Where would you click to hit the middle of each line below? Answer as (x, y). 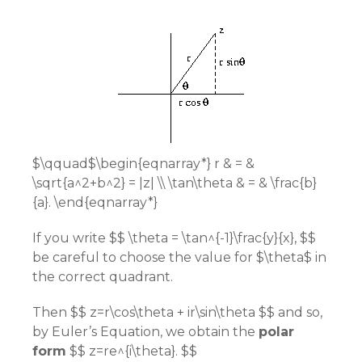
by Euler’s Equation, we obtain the (145, 332)
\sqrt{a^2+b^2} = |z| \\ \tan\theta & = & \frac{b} (175, 183)
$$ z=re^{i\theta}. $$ (132, 351)
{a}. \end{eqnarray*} (95, 202)
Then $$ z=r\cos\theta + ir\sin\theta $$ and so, (177, 312)
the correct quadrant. (103, 277)
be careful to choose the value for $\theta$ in (179, 257)
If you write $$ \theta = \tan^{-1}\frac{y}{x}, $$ (174, 238)
